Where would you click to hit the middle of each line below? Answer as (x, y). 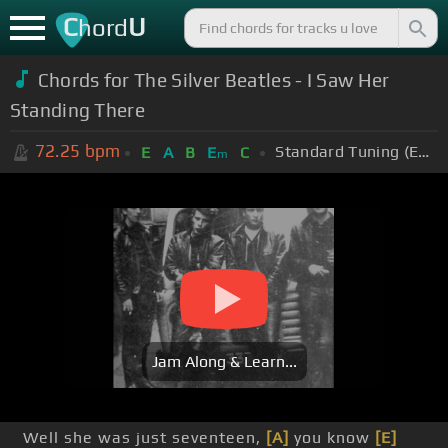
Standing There (77, 109)
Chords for (86, 79)
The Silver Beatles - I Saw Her (262, 79)
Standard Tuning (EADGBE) (424, 151)
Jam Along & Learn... (224, 362)
